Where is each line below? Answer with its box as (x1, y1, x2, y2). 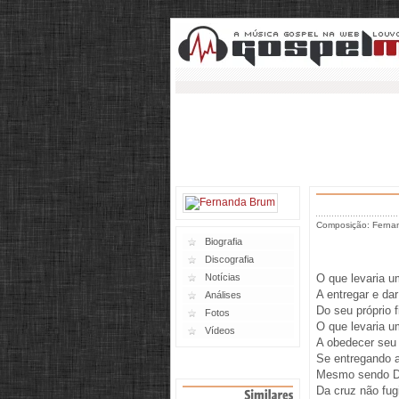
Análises (205, 289, 241, 300)
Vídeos (205, 325, 235, 336)
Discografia (205, 254, 254, 265)
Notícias (205, 272, 240, 282)
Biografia (205, 236, 242, 247)
